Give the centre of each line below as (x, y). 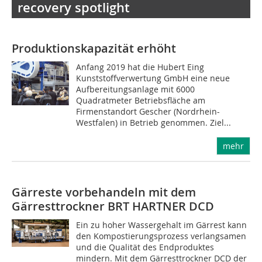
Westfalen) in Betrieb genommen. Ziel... (154, 123)
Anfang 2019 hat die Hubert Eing (140, 67)
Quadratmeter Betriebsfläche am (141, 100)
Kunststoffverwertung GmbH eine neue (153, 78)
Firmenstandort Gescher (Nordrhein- (148, 111)
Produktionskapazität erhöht (94, 48)
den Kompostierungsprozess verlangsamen (161, 236)
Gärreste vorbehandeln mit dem (104, 192)
